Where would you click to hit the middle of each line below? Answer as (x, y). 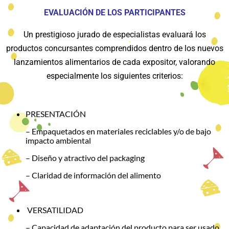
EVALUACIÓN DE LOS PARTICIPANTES (114, 12)
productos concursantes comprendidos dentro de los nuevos (114, 48)
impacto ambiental (58, 140)
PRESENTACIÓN (56, 113)
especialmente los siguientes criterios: (114, 76)
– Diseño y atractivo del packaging (85, 157)
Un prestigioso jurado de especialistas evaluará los (114, 34)
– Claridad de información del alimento (93, 175)
